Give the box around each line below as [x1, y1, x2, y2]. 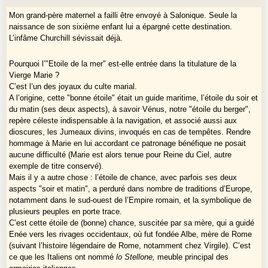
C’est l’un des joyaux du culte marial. [9, 82, 138, 92]
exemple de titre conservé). [9, 162, 104, 171]
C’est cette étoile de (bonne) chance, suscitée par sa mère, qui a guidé [9, 218, 255, 228]
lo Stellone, [116, 252, 156, 262]
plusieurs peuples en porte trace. [9, 207, 123, 217]
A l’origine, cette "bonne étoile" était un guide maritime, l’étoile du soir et [9, 93, 258, 103]
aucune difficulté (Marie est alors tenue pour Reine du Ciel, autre [9, 150, 232, 160]
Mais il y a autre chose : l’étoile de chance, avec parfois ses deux [9, 173, 237, 182]
